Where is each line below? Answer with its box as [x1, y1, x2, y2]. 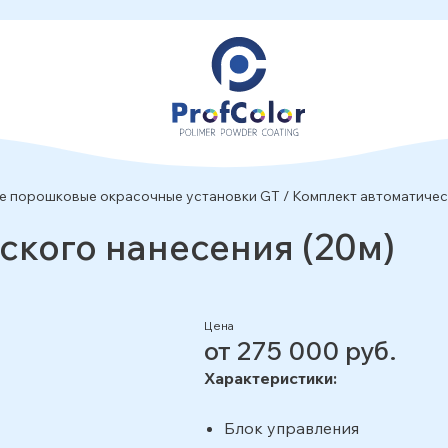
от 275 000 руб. [204, 334, 397, 367]
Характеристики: [204, 368, 341, 388]
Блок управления [224, 418, 359, 438]
